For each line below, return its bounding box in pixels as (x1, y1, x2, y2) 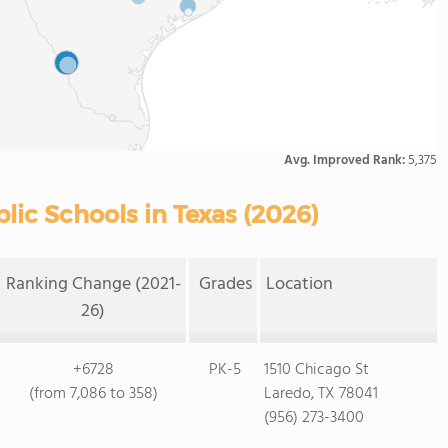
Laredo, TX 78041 (263, 381, 378, 407)
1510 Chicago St (263, 357, 369, 383)
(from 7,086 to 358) (28, 381, 158, 407)
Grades (199, 270, 253, 299)
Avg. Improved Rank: (284, 150, 408, 171)
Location (266, 270, 333, 299)
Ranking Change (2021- (5, 270, 181, 299)
